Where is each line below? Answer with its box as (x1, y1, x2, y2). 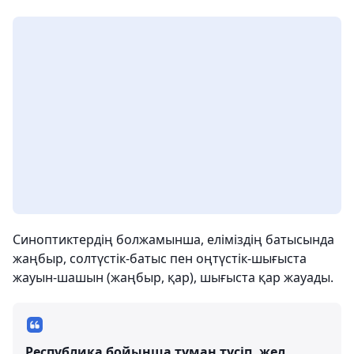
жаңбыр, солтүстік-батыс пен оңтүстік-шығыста (13, 249, 307, 267)
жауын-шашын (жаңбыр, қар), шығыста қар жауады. (13, 268, 333, 286)
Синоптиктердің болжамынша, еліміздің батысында (13, 230, 334, 248)
